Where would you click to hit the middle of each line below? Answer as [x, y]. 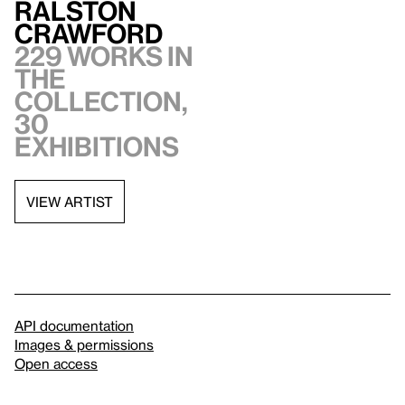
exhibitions [97, 147]
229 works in [104, 57]
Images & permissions [84, 345]
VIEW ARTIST [70, 201]
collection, [101, 102]
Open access [56, 364]
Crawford [89, 34]
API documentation [74, 326]
